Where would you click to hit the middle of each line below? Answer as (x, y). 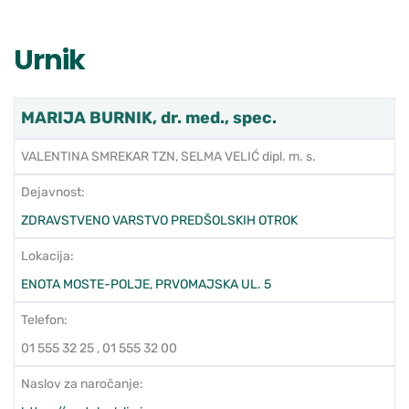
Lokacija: (47, 257)
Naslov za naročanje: (82, 384)
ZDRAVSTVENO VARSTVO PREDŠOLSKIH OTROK (159, 221)
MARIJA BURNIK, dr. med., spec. (149, 118)
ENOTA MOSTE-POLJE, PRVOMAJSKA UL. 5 (146, 285)
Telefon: (44, 320)
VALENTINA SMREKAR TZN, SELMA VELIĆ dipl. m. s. (168, 157)
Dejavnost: (53, 193)
